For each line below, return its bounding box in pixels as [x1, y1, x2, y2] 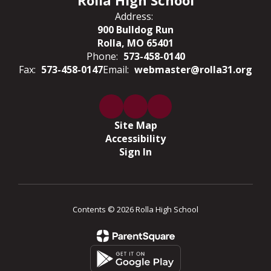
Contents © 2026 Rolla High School [73, 204, 198, 215]
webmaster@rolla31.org [134, 63, 252, 76]
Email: [103, 63, 129, 76]
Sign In [119, 145, 152, 158]
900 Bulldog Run [97, 23, 174, 36]
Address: [115, 10, 153, 23]
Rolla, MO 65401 [97, 36, 174, 50]
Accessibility [105, 132, 166, 145]
